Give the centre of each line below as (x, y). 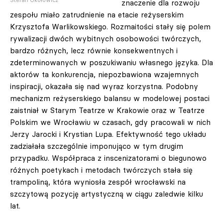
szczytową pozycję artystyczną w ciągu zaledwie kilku (107, 194)
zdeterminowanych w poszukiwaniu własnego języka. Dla (111, 62)
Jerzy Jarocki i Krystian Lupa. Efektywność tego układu (108, 134)
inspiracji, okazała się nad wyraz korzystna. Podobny (104, 86)
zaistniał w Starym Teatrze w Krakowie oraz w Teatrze (107, 110)
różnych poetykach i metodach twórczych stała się (101, 170)
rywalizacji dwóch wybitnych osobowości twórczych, (106, 39)
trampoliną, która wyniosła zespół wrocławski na (98, 182)
